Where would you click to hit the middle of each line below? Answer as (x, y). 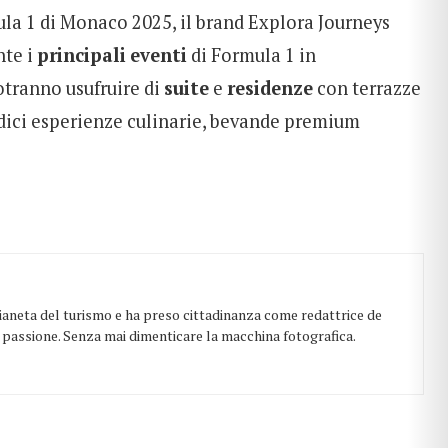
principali (81, 54)
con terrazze (367, 87)
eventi (158, 54)
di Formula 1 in (251, 54)
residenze (270, 87)
